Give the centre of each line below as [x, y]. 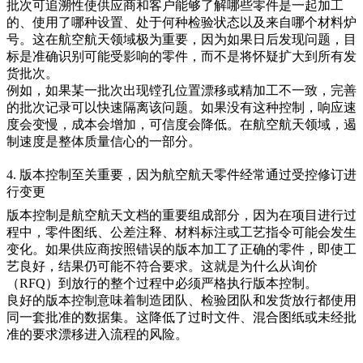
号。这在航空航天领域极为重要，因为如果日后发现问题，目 [181, 40]
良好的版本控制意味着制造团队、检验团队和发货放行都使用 [181, 300]
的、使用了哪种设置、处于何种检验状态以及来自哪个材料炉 [181, 23]
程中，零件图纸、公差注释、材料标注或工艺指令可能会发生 [181, 232]
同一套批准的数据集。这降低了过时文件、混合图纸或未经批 [181, 317]
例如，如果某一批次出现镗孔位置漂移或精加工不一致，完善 [181, 91]
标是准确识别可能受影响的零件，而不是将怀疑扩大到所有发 [181, 57]
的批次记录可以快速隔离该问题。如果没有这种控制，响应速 [181, 108]
